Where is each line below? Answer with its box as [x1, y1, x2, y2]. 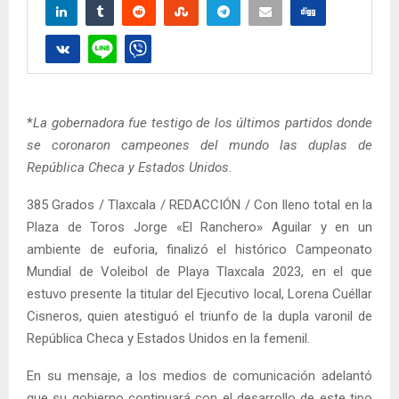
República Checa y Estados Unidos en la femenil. [27, 330, 310, 346]
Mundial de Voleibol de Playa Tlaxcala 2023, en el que [27, 263, 372, 280]
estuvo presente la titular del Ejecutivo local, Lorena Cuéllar [27, 285, 372, 302]
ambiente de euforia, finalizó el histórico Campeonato [27, 240, 372, 257]
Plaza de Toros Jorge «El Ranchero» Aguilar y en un [27, 218, 372, 235]
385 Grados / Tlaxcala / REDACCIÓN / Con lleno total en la [27, 196, 372, 213]
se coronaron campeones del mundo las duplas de [27, 136, 372, 153]
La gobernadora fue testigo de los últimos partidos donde [33, 114, 372, 131]
